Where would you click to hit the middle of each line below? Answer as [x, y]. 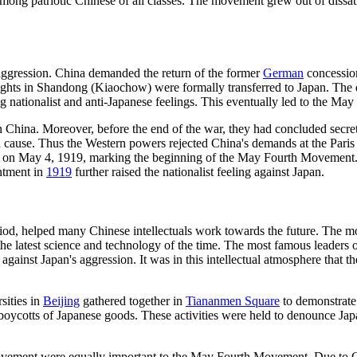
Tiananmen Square [233, 301]
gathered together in [133, 301]
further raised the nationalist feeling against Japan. [198, 172]
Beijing [61, 301]
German [283, 73]
